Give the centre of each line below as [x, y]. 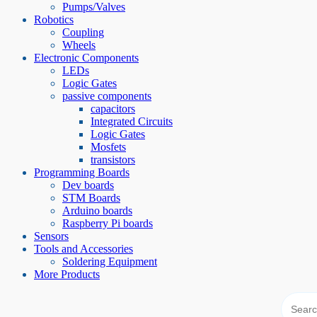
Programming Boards [82, 173]
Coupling [83, 33]
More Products [67, 275]
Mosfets [108, 147]
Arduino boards [97, 211]
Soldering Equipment [110, 262]
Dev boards [88, 185]
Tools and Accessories [83, 249]
